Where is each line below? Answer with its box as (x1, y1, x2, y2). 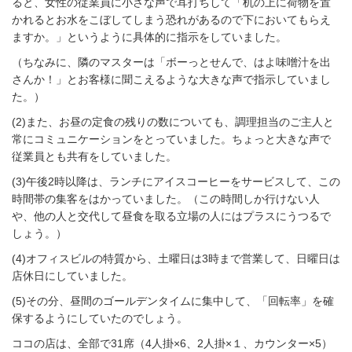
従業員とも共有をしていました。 (12, 150, 177, 163)
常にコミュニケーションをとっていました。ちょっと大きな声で (12, 133, 331, 145)
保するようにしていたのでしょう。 (12, 312, 188, 324)
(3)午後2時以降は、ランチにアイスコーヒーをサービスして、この (12, 175, 340, 188)
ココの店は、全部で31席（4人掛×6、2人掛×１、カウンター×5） (12, 337, 332, 350)
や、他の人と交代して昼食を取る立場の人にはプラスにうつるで (12, 210, 331, 222)
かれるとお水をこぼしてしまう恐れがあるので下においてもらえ (12, 13, 331, 26)
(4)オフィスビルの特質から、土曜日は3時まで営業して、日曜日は (12, 252, 340, 265)
